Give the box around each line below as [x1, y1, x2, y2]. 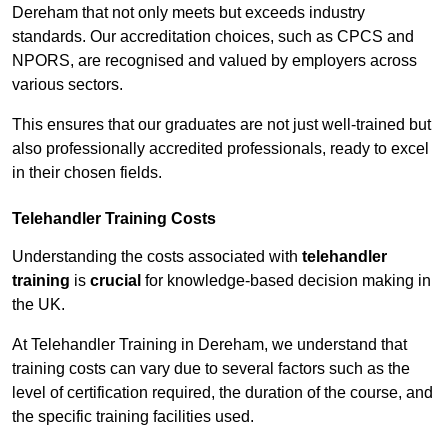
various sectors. [12, 76, 123, 94]
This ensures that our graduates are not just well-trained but [12, 116, 431, 134]
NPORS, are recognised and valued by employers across [12, 52, 417, 70]
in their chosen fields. [12, 164, 162, 182]
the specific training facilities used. [12, 408, 254, 426]
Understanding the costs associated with [12, 248, 302, 266]
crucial [90, 272, 141, 290]
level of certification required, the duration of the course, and [12, 384, 433, 402]
